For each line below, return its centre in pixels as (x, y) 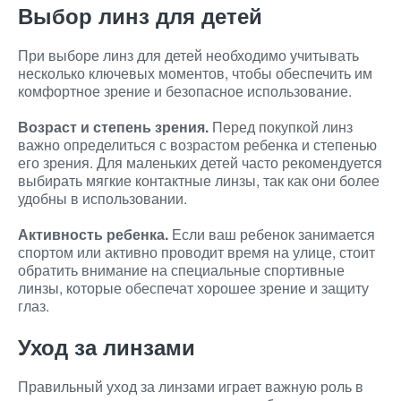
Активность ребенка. (93, 234)
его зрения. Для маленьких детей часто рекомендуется (200, 162)
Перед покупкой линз (281, 127)
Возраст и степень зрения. (113, 127)
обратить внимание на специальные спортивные (181, 270)
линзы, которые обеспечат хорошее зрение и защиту (193, 288)
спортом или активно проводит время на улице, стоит (196, 252)
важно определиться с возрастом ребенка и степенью (197, 145)
